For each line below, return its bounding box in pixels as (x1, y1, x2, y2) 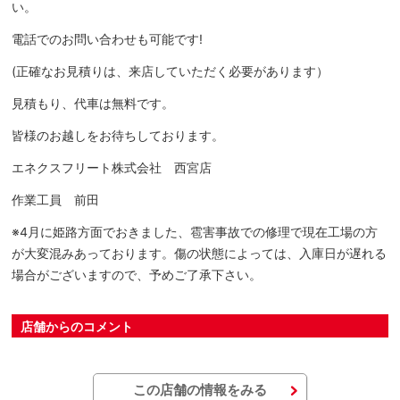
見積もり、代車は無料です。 (12, 96, 175, 111)
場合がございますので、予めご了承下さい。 (12, 267, 262, 282)
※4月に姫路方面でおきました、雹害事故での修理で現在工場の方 (12, 224, 379, 239)
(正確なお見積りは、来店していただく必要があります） (12, 63, 329, 79)
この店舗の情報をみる (132, 380, 267, 398)
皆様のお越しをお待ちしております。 (12, 128, 225, 143)
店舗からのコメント (20, 319, 133, 335)
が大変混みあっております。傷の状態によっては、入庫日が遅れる (12, 246, 387, 261)
